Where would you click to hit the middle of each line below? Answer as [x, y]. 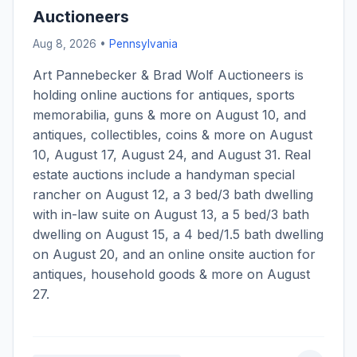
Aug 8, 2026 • [71, 44]
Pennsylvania [143, 44]
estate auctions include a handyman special [164, 175]
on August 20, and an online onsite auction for [174, 255]
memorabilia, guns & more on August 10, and [169, 115]
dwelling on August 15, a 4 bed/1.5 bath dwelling [178, 235]
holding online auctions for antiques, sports [164, 95]
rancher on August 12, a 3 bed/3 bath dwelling [173, 195]
